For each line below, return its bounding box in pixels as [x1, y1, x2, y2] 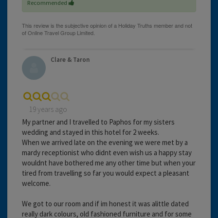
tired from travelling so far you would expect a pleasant [22, 168, 189, 178]
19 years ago [29, 104, 67, 114]
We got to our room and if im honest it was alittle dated [22, 199, 189, 208]
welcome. [22, 178, 51, 188]
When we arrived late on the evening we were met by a [22, 137, 188, 147]
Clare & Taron [51, 55, 90, 64]
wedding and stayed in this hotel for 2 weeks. [22, 127, 159, 137]
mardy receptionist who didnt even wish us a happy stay [22, 147, 192, 157]
